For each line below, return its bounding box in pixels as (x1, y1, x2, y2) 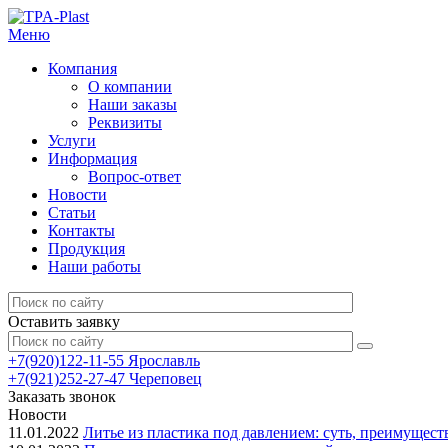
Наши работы (48, 258, 141, 275)
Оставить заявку (8, 313, 120, 330)
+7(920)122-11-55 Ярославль (8, 352, 200, 369)
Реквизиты (88, 114, 162, 131)
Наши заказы (88, 96, 177, 113)
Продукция (48, 240, 125, 257)
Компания (48, 60, 117, 77)
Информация (48, 150, 137, 167)
